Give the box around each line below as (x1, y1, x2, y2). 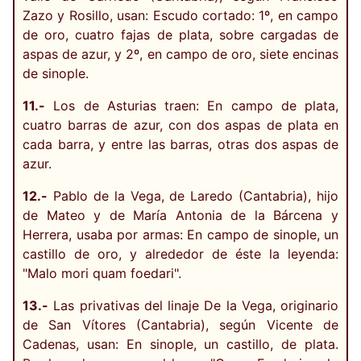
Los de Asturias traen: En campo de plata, (45, 97, 338, 114)
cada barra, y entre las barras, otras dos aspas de (23, 135, 338, 152)
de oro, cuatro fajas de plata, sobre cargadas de (23, 26, 338, 43)
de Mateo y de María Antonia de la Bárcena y (23, 206, 338, 223)
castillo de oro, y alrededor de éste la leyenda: (23, 245, 338, 262)
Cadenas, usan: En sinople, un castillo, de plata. (23, 335, 338, 352)
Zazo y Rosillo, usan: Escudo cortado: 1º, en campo (23, 6, 338, 23)
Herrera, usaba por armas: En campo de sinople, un (23, 226, 338, 243)
